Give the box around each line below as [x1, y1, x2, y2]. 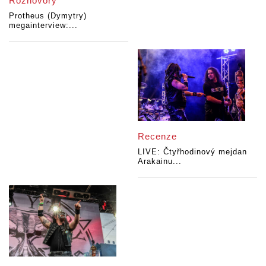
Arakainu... [138, 156, 182, 166]
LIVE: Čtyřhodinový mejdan [138, 147, 248, 156]
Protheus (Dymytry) [9, 11, 87, 21]
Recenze [138, 131, 178, 141]
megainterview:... [9, 21, 78, 30]
